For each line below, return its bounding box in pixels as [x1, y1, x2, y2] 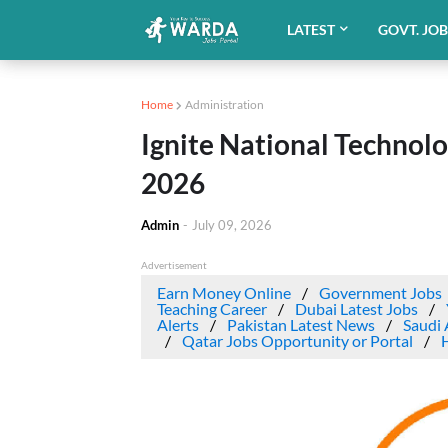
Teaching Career [156, 299, 267, 318]
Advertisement [140, 259, 207, 271]
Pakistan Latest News [226, 315, 375, 334]
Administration [184, 97, 264, 112]
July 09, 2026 [191, 217, 272, 233]
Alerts [156, 315, 199, 334]
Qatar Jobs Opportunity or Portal [181, 331, 413, 350]
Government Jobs [318, 283, 442, 302]
